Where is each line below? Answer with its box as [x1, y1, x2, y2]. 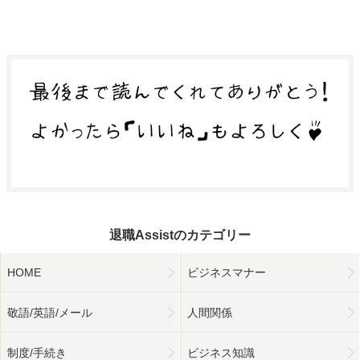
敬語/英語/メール [7, 305, 92, 319]
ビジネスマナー [187, 265, 266, 279]
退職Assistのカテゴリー [109, 227, 251, 242]
